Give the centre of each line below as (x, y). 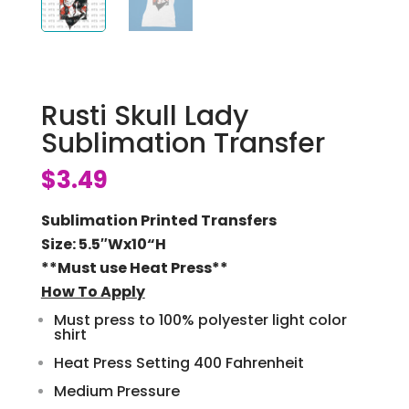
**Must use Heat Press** (134, 267)
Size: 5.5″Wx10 (94, 244)
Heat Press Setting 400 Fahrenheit (178, 362)
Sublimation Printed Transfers (158, 220)
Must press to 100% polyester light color (200, 320)
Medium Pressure (116, 391)
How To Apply (93, 291)
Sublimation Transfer (183, 143)
